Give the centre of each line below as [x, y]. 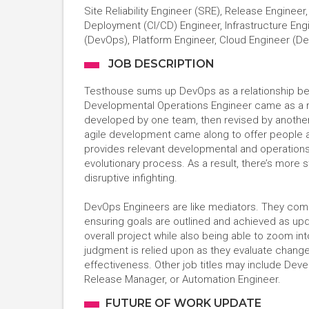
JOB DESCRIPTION [160, 64]
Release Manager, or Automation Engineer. [182, 279]
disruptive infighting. [132, 178]
